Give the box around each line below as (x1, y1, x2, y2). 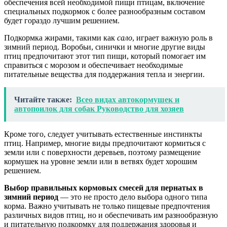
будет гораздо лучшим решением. (4, 16, 120, 25)
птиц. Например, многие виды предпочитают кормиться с (4, 138, 206, 147)
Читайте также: (14, 95, 72, 104)
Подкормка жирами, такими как (4, 33, 117, 42)
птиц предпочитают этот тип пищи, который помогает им (4, 51, 206, 60)
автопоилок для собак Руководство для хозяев (14, 104, 184, 113)
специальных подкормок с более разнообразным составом (4, 7, 205, 16)
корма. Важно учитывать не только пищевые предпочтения (4, 201, 210, 210)
